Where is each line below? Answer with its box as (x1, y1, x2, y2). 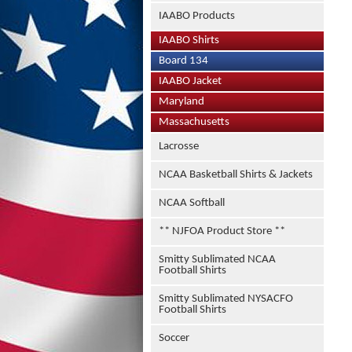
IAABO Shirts (159, 35, 219, 46)
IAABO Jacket (159, 75, 222, 87)
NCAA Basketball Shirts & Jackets (159, 169, 313, 181)
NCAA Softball (159, 197, 225, 209)
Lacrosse (159, 141, 199, 152)
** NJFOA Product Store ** (159, 225, 285, 237)
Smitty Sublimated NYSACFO (159, 293, 293, 305)
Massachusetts (159, 116, 229, 128)
